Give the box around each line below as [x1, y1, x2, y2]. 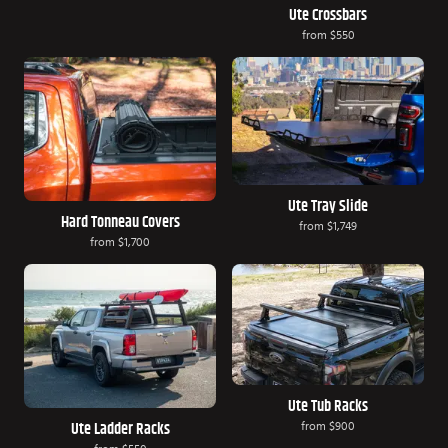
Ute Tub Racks [288, 398, 368, 415]
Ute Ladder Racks [70, 420, 170, 437]
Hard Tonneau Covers [60, 213, 180, 230]
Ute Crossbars [289, 6, 367, 23]
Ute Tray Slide [288, 197, 368, 214]
